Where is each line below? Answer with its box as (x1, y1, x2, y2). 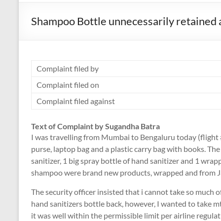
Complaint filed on (37, 80, 99, 89)
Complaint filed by (37, 64, 99, 73)
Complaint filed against (37, 96, 115, 106)
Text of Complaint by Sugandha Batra (31, 121, 160, 131)
